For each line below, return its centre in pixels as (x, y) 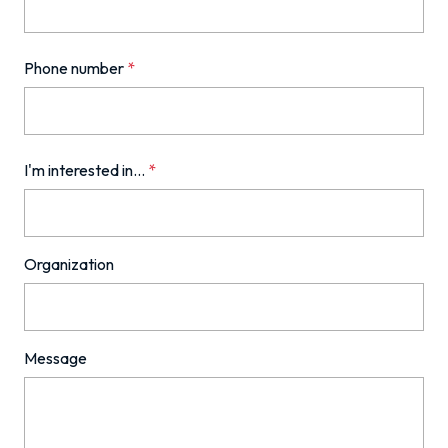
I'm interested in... (86, 170)
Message (55, 358)
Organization (69, 264)
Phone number (75, 68)
